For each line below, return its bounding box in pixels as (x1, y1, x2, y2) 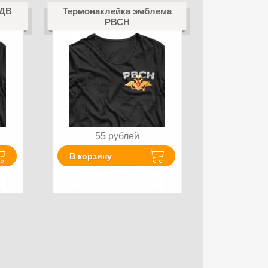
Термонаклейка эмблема (62, 6, 172, 16)
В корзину (69, 151, 112, 161)
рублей (108, 131, 139, 141)
